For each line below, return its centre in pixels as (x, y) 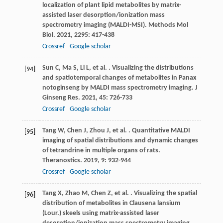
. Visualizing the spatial (163, 194)
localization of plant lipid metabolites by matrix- (111, 5)
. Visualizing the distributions (150, 68)
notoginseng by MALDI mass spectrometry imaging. (118, 88)
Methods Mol (168, 25)
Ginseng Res (60, 98)
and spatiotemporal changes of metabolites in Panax (119, 78)
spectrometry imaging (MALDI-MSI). (95, 25)
